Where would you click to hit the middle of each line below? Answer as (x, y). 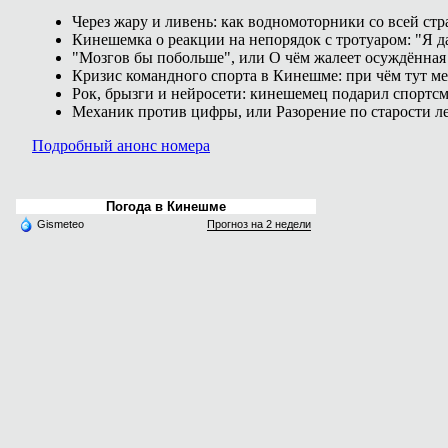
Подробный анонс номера (121, 145)
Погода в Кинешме (166, 206)
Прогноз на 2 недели (259, 224)
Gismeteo (60, 224)
